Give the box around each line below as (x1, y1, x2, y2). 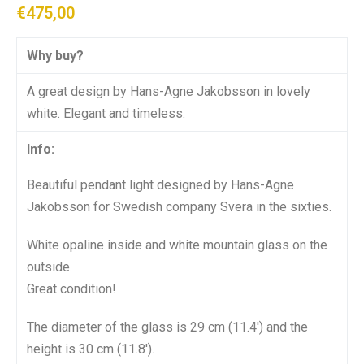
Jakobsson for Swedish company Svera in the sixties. (27, 198, 331, 214)
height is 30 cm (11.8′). (27, 340, 154, 357)
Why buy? (27, 47, 84, 63)
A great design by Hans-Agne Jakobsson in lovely (27, 83, 310, 99)
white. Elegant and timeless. (27, 105, 185, 121)
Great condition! (27, 280, 116, 297)
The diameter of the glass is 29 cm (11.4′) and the (27, 318, 308, 335)
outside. (27, 258, 72, 275)
